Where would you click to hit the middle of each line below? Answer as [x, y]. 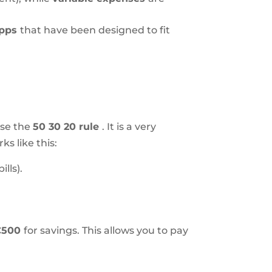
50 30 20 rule [68, 127]
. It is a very [129, 127]
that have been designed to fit [95, 30]
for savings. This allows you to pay [106, 231]
